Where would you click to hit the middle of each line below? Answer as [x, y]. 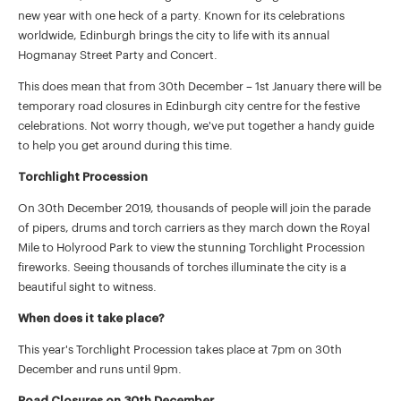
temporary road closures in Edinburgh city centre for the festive [189, 106]
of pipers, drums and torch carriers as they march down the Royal [194, 228]
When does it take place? [91, 318]
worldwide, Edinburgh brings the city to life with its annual [174, 35]
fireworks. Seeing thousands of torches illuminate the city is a [182, 267]
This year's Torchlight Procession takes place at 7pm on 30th [180, 350]
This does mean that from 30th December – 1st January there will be [200, 86]
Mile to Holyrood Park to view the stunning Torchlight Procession [192, 247]
